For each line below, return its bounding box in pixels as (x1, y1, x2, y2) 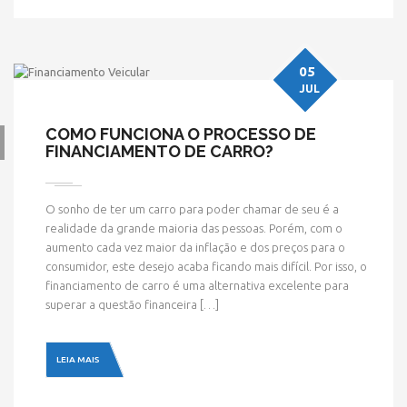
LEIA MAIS (56, 354, 100, 364)
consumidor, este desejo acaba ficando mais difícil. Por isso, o (45, 260, 367, 273)
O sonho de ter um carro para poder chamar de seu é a (45, 203, 339, 215)
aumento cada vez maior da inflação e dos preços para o (45, 241, 345, 253)
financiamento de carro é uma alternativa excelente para (45, 279, 349, 292)
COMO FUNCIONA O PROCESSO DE (45, 124, 316, 144)
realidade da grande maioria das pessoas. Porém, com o (45, 222, 342, 234)
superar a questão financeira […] (45, 298, 219, 311)
